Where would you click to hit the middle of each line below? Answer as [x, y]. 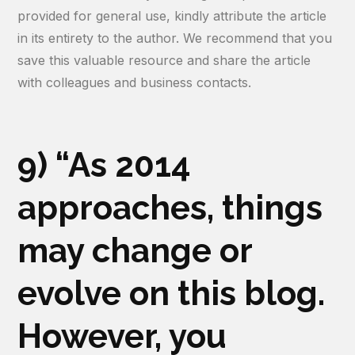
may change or [135, 251]
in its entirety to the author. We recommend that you [175, 38]
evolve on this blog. [172, 294]
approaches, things [170, 208]
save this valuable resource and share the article [164, 60]
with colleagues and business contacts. [135, 82]
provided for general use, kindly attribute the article [172, 16]
